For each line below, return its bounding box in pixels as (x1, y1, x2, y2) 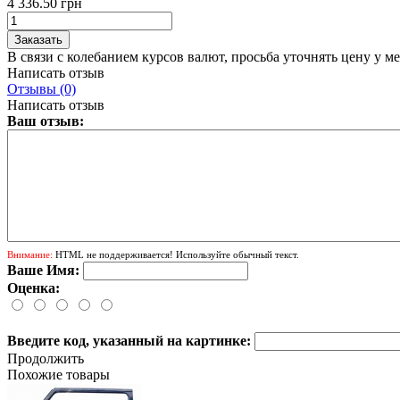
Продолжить (7, 350, 84, 366)
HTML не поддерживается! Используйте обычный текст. (53, 248, 299, 260)
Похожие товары (7, 366, 110, 382)
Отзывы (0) (7, 80, 76, 96)
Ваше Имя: (7, 262, 79, 278)
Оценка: (7, 279, 60, 296)
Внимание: (7, 248, 53, 260)
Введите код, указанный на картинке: (7, 332, 251, 348)
